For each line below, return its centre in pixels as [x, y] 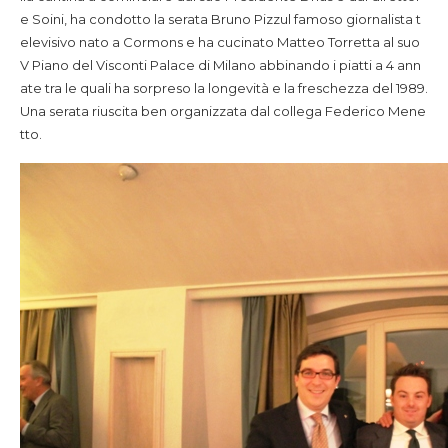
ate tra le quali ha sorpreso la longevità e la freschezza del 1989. [224, 88]
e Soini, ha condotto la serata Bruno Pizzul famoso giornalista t [220, 19]
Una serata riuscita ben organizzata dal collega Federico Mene [223, 111]
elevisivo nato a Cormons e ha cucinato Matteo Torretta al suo [220, 42]
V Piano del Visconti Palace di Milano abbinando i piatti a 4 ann [220, 65]
